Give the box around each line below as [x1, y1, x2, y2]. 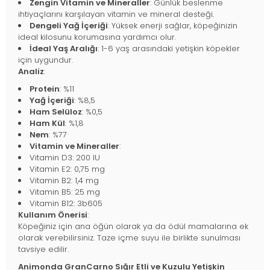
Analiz [18, 65, 44, 77]
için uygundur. [18, 54, 73, 66]
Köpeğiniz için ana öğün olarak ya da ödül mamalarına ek [18, 220, 248, 232]
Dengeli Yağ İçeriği [30, 19, 108, 31]
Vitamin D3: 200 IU [30, 151, 100, 163]
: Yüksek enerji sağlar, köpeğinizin [108, 19, 237, 31]
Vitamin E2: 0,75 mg [30, 163, 105, 175]
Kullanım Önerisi [18, 209, 87, 221]
